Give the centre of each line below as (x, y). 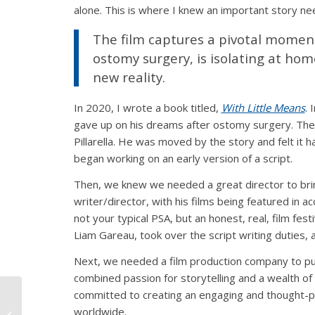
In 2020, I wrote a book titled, (147, 108)
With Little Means (263, 108)
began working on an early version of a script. (183, 159)
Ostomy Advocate (62, 300)
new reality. (129, 77)
